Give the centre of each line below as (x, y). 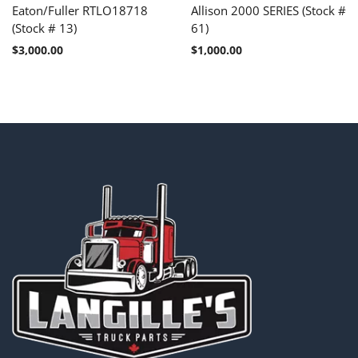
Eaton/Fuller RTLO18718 (80, 10)
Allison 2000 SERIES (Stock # (268, 10)
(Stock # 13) (44, 28)
